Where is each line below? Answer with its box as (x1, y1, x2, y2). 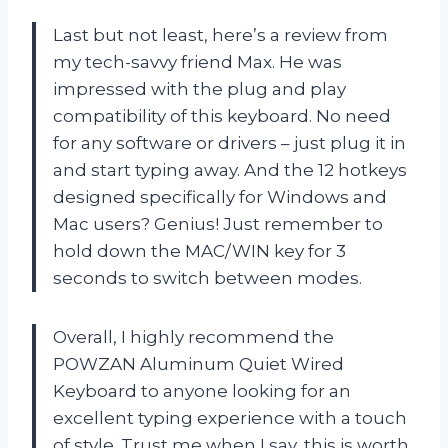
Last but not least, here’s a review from (53, 24, 388, 45)
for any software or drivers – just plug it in (53, 132, 406, 153)
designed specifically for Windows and (53, 186, 387, 207)
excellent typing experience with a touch (53, 407, 407, 428)
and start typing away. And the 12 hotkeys (53, 159, 407, 180)
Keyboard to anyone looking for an (53, 380, 351, 401)
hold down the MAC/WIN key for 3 (53, 240, 346, 261)
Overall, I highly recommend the (53, 326, 334, 347)
